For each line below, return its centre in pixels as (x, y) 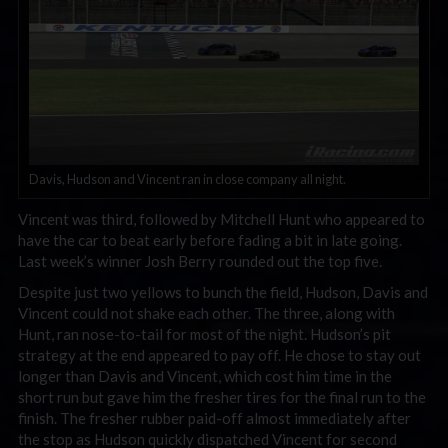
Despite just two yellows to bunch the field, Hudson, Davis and (223, 292)
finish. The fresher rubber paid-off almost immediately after (214, 418)
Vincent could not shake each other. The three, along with (206, 313)
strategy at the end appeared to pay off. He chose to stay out (219, 355)
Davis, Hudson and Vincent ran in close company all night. (187, 178)
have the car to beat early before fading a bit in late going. (210, 239)
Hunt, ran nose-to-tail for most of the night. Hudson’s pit (204, 334)
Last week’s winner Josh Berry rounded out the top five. (200, 260)
